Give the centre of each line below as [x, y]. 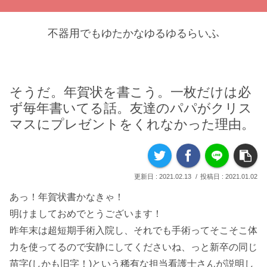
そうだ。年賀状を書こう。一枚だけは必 [130, 92]
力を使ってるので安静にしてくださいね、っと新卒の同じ [133, 247]
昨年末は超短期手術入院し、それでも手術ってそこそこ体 [133, 231]
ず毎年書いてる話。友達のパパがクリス [131, 108]
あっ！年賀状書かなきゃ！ [67, 197]
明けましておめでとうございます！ [86, 214]
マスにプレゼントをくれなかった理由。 [132, 125]
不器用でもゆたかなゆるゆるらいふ [133, 33]
